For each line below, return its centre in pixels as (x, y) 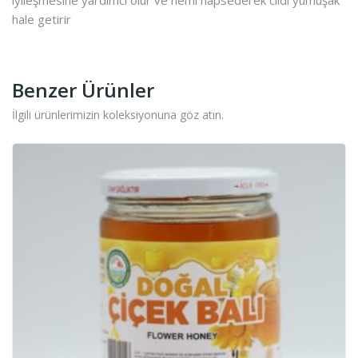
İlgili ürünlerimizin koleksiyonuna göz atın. (118, 114)
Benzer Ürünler (83, 89)
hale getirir (42, 19)
